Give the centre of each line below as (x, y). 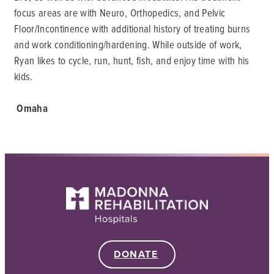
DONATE (136, 254)
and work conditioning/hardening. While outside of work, (128, 44)
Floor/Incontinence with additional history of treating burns (132, 28)
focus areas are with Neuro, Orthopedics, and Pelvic (120, 13)
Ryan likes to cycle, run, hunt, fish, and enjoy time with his (132, 60)
